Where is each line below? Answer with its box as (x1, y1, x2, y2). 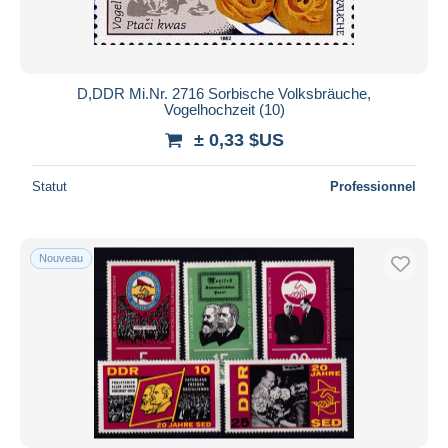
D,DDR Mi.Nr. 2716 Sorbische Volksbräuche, (77, 84, 371, 102)
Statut (32, 178, 67, 194)
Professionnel (330, 178, 416, 194)
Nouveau (39, 251, 83, 264)
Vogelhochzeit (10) (163, 100, 285, 118)
